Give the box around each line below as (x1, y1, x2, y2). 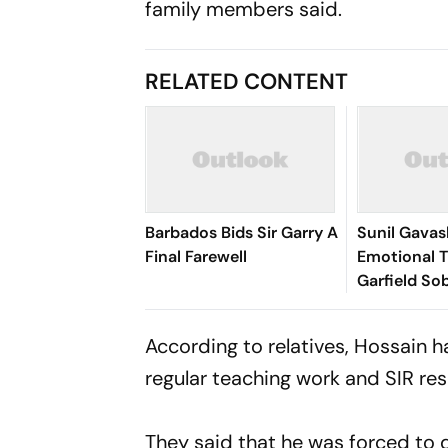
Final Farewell (145, 246, 248, 267)
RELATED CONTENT (145, 67, 349, 96)
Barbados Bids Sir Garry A (145, 222, 339, 243)
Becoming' (357, 318, 438, 339)
